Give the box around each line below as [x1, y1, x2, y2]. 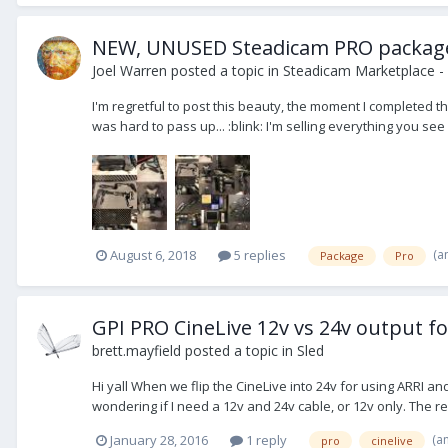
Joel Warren [92, 61, 167, 81]
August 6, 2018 [110, 246, 196, 265]
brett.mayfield [92, 341, 181, 361]
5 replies [231, 246, 286, 265]
